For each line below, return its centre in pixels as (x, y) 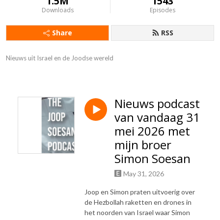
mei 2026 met (152, 131)
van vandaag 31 (157, 117)
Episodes (162, 10)
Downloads (57, 10)
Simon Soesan (152, 158)
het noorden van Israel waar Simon (137, 212)
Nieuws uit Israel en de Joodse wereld (60, 58)
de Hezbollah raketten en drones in (138, 202)
